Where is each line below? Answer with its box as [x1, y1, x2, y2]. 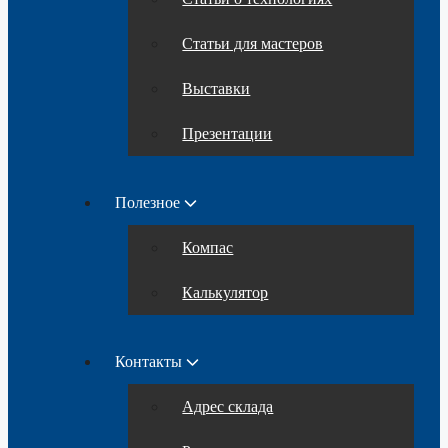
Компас [182, 239, 234, 257]
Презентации [182, 125, 273, 143]
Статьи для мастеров [182, 35, 324, 53]
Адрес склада [182, 398, 274, 416]
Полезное [115, 194, 181, 212]
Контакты [115, 353, 183, 371]
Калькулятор [182, 284, 269, 302]
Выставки [182, 80, 251, 98]
